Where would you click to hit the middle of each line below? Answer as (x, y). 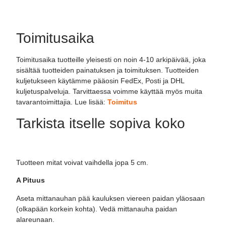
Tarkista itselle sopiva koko (101, 123)
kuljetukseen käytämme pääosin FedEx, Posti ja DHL (100, 81)
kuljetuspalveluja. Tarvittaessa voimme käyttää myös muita (109, 92)
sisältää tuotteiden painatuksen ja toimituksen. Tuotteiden (108, 70)
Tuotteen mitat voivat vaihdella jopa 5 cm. (82, 162)
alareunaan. (36, 219)
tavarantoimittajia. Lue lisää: (62, 102)
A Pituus (31, 180)
